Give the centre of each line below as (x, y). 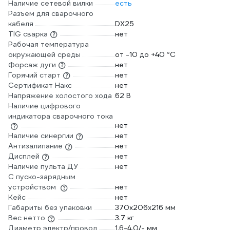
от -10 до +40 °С (145, 54)
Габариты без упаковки (50, 208)
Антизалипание (35, 146)
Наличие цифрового (44, 106)
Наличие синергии (41, 136)
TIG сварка (28, 34)
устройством (33, 187)
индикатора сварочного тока (61, 116)
